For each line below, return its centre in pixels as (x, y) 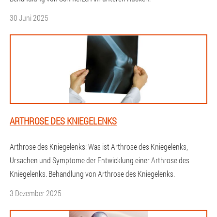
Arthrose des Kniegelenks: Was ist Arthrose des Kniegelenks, (99, 147)
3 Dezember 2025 (36, 193)
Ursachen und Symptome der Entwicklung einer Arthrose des (100, 160)
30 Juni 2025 (29, 18)
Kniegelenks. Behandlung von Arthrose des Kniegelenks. (92, 174)
